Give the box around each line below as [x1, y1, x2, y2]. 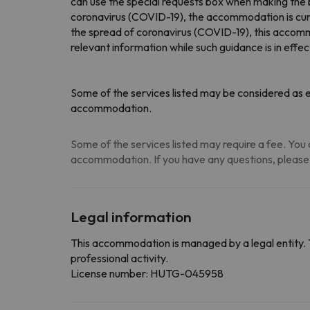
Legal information [71, 207, 192, 226]
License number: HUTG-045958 [71, 266, 224, 280]
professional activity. [71, 250, 168, 265]
